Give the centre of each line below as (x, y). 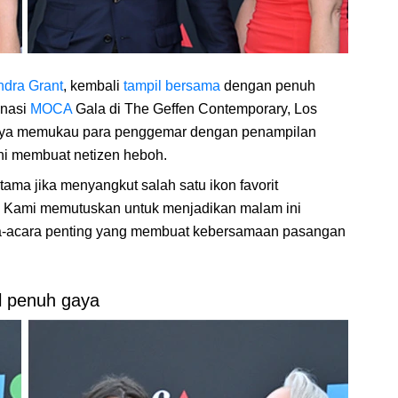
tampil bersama (172, 86)
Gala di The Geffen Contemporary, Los (195, 109)
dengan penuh (268, 86)
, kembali (93, 86)
